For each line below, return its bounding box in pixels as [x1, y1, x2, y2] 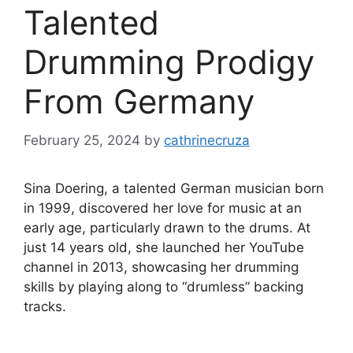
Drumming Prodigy [24, 42, 314, 83]
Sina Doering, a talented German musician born [24, 180, 324, 196]
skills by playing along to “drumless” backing [24, 278, 303, 295]
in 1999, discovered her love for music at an [24, 199, 302, 216]
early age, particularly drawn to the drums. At [24, 219, 310, 236]
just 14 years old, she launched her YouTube [24, 239, 304, 255]
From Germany [24, 81, 255, 122]
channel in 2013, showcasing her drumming [24, 258, 299, 275]
